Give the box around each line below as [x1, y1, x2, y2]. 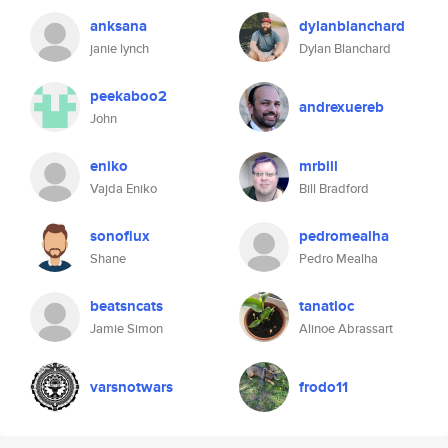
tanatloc [299, 295, 354, 317]
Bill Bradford [299, 179, 369, 198]
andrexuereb [299, 96, 384, 118]
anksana [90, 15, 147, 37]
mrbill [299, 155, 338, 177]
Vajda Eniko [90, 179, 157, 198]
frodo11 [299, 376, 348, 398]
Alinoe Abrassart [299, 319, 393, 338]
